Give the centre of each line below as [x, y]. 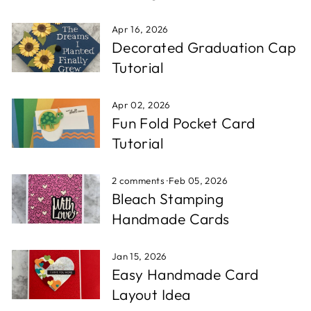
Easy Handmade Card [185, 274]
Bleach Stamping [168, 199]
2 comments [139, 180]
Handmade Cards [170, 219]
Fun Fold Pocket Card [183, 123]
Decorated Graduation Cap [204, 47]
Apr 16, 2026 [140, 29]
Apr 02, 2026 [141, 105]
